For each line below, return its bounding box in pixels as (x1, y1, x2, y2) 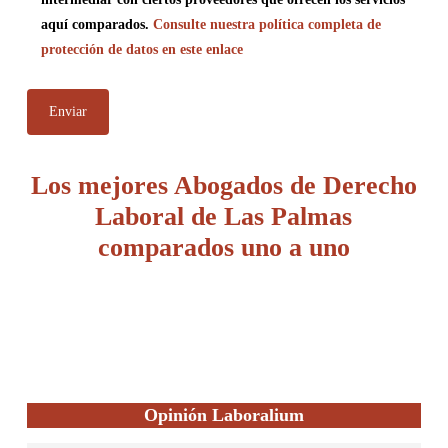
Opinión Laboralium (143, 405, 304, 425)
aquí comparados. (40, 17, 153, 32)
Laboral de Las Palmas (95, 202, 353, 231)
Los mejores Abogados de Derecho (30, 171, 417, 200)
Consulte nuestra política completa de (152, 17, 381, 32)
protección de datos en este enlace (40, 42, 243, 57)
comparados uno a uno (97, 233, 350, 262)
